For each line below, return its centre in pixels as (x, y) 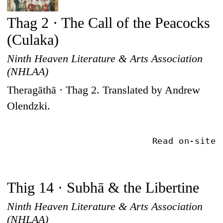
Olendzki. (29, 106)
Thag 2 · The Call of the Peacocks (109, 23)
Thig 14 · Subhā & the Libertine (103, 188)
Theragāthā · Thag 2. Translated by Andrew (104, 90)
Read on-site (184, 141)
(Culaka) (33, 40)
